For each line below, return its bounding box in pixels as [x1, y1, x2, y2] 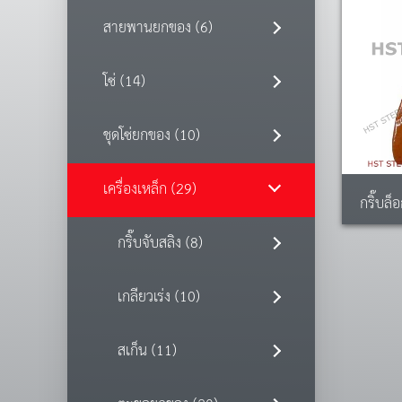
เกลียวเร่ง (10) [117, 284, 200, 312]
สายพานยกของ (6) [102, 14, 213, 43]
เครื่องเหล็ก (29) [102, 176, 197, 205]
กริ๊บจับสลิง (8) [117, 230, 203, 258]
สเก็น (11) [117, 337, 177, 366]
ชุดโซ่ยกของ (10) [102, 122, 200, 151]
